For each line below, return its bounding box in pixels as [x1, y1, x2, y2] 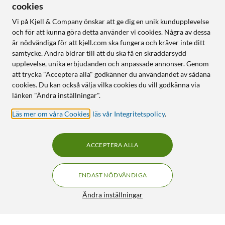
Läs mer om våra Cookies [12, 109, 89, 118]
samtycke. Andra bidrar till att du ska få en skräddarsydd [12, 49, 186, 57]
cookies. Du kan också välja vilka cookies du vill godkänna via [12, 80, 200, 89]
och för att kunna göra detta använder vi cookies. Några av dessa [12, 28, 210, 36]
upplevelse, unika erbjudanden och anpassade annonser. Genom [12, 59, 209, 68]
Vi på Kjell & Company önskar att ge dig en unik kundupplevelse [12, 17, 209, 26]
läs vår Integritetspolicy [92, 109, 165, 118]
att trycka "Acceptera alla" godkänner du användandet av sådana [12, 70, 210, 78]
